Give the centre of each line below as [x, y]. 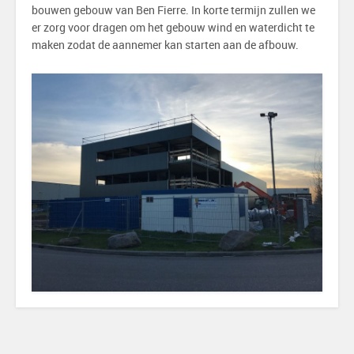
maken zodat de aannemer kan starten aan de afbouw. [165, 45]
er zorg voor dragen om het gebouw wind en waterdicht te [173, 27]
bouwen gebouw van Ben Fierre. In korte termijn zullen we [173, 10]
